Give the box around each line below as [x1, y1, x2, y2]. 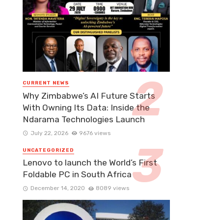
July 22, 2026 [30, 129, 68, 137]
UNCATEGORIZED [23, 147, 74, 153]
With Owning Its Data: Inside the [23, 102, 150, 112]
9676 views [79, 129, 111, 137]
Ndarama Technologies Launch [23, 114, 145, 124]
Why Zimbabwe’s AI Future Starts [23, 90, 155, 101]
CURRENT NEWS [23, 80, 69, 86]
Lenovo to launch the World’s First [23, 157, 157, 167]
